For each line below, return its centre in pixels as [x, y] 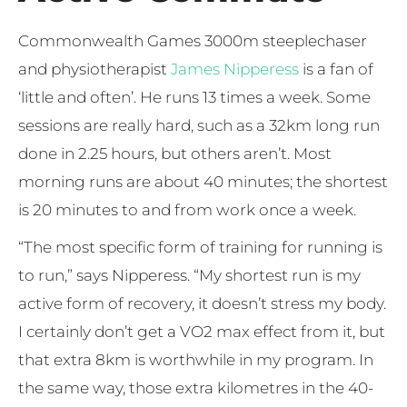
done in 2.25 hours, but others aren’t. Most [175, 153]
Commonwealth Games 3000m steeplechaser [193, 40]
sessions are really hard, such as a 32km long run [199, 125]
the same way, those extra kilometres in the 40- [196, 387]
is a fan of [336, 69]
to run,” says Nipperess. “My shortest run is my [189, 275]
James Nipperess [235, 69]
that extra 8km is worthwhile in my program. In [196, 359]
